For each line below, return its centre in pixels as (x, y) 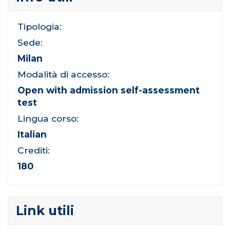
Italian (32, 134)
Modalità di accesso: (63, 74)
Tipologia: (39, 26)
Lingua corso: (48, 118)
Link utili (45, 211)
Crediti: (33, 150)
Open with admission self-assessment (108, 90)
